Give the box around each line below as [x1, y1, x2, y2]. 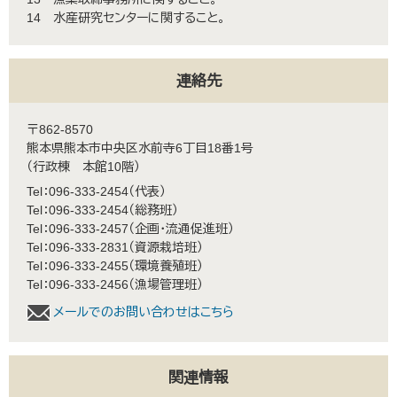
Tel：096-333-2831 [27, 240, 128, 254]
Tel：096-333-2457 [27, 222, 128, 236]
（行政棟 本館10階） [27, 160, 140, 174]
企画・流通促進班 [135, 222, 228, 236]
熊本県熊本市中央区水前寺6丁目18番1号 [27, 141, 253, 155]
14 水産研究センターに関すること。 [27, 11, 225, 25]
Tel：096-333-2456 [27, 277, 128, 292]
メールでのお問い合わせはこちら [53, 305, 234, 319]
